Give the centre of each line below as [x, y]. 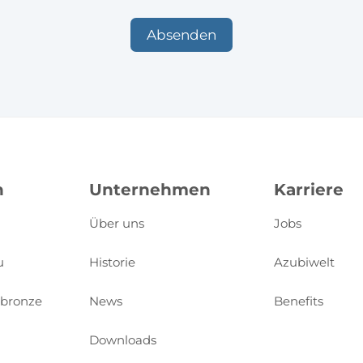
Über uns [117, 223]
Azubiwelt [304, 262]
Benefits [299, 301]
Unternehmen [150, 190]
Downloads [123, 340]
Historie [112, 262]
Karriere [309, 190]
